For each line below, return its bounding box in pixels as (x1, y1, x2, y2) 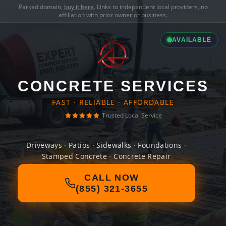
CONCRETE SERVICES (17, 78, 209, 94)
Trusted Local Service (101, 111, 162, 120)
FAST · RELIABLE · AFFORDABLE (51, 97, 175, 107)
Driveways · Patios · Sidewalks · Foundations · (26, 140, 187, 150)
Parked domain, (18, 3, 64, 11)
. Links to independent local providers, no (93, 3, 208, 11)
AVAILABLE (172, 36, 211, 43)
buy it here (64, 3, 94, 11)
